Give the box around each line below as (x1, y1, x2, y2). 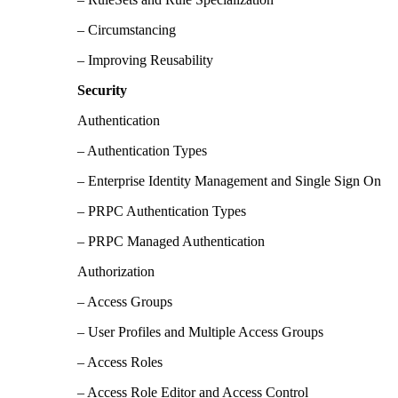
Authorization (77, 264, 155, 280)
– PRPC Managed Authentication (77, 234, 265, 250)
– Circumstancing (77, 22, 176, 38)
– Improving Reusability (77, 52, 213, 68)
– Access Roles (77, 354, 163, 370)
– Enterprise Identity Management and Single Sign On (77, 173, 381, 189)
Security (77, 83, 127, 99)
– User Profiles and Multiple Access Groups (77, 324, 323, 340)
